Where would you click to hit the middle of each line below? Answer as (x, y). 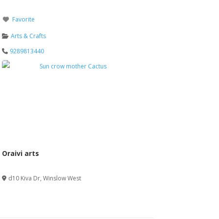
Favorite (24, 19)
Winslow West (62, 178)
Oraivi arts (20, 153)
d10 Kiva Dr (24, 178)
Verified (17, 163)
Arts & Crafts (29, 36)
